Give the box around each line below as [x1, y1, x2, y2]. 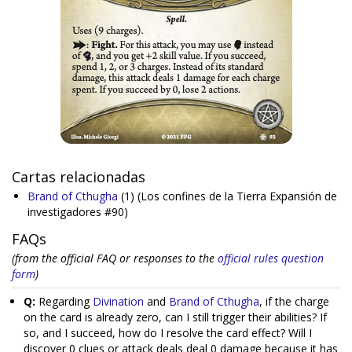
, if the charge [259, 294, 329, 309]
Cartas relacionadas [12, 167, 145, 186]
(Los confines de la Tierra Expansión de [134, 189, 337, 203]
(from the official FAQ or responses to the [12, 251, 218, 266]
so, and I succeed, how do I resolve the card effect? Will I [24, 325, 312, 340]
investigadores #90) [27, 204, 128, 219]
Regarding [35, 294, 93, 309]
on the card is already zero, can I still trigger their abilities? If [24, 310, 327, 324]
